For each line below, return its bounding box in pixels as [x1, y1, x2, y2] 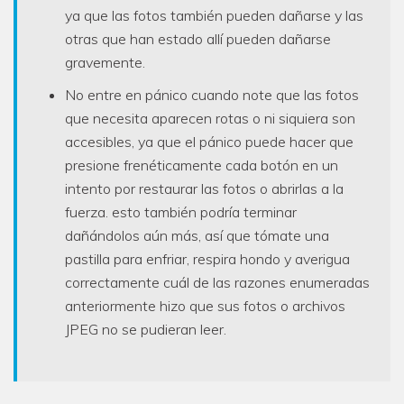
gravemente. [65, 53, 145, 72]
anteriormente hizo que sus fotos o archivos [65, 297, 345, 316]
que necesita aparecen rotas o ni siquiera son [65, 109, 355, 128]
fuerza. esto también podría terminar [65, 203, 297, 222]
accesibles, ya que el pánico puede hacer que [65, 133, 353, 151]
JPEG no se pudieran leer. [65, 320, 226, 339]
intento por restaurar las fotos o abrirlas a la [65, 179, 344, 198]
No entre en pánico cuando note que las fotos [65, 86, 359, 105]
